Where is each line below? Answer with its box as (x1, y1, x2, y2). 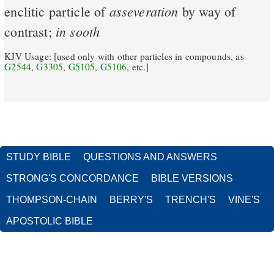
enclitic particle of (4, 2, 109, 21)
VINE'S (228, 194, 260, 206)
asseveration (109, 2, 179, 21)
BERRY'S (109, 194, 153, 206)
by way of (178, 2, 236, 21)
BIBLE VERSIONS (151, 173, 233, 184)
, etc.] (127, 60, 149, 73)
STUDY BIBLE (6, 152, 71, 163)
